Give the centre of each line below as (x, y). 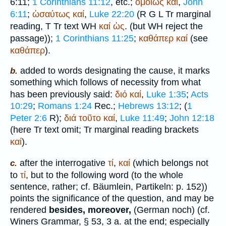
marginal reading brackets (145, 130)
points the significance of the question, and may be (112, 198)
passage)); (33, 38)
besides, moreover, (90, 210)
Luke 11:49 (142, 118)
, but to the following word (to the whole (104, 175)
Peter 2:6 (29, 118)
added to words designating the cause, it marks (114, 71)
